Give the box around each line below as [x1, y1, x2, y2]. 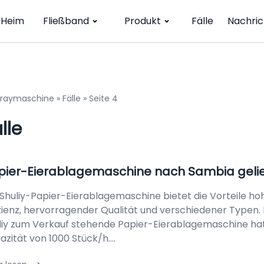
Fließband [43, 14, 89, 28]
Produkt [124, 14, 161, 28]
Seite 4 [89, 93, 118, 104]
